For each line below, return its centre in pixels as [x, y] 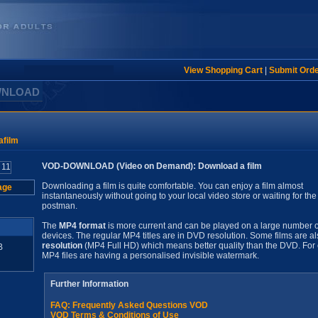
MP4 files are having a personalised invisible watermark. [150, 256]
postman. [60, 206]
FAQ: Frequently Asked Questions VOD [129, 305]
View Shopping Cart [223, 70]
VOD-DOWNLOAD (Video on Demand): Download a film [152, 166]
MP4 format [82, 226]
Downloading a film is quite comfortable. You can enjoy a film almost [172, 186]
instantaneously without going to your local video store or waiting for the [179, 196]
